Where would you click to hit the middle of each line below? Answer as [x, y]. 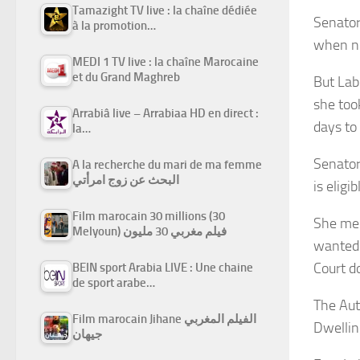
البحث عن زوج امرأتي [126, 180]
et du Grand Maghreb [126, 77]
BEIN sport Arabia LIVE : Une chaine [163, 267]
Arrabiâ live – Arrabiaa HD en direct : [166, 113]
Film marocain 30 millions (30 [149, 216]
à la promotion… [114, 25]
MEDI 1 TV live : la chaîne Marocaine [166, 61]
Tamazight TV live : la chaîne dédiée [165, 10]
